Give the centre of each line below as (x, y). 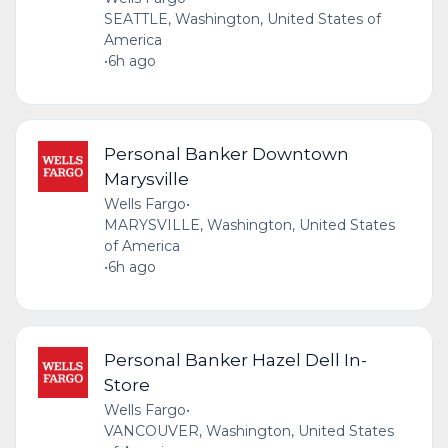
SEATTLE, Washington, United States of (242, 19)
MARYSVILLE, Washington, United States (249, 225)
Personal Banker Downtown (226, 154)
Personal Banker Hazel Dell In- (235, 360)
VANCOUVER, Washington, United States (248, 431)
